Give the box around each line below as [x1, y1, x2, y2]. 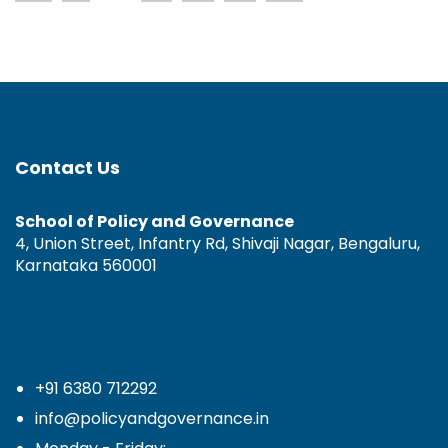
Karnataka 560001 [15, 253, 157, 277]
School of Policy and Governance [15, 209, 294, 233]
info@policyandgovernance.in [35, 406, 269, 430]
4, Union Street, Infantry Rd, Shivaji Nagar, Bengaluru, [15, 231, 420, 255]
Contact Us [15, 154, 120, 180]
